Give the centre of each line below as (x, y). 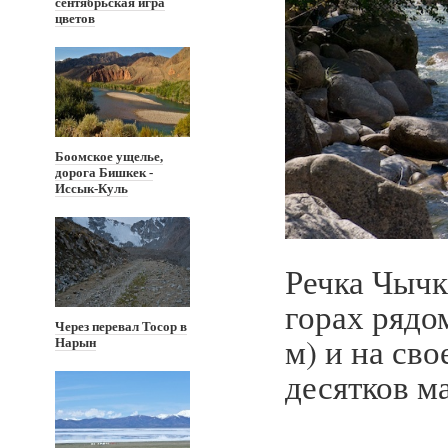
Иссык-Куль (91, 188)
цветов (75, 18)
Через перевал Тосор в (121, 326)
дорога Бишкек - (104, 172)
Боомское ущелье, (109, 156)
